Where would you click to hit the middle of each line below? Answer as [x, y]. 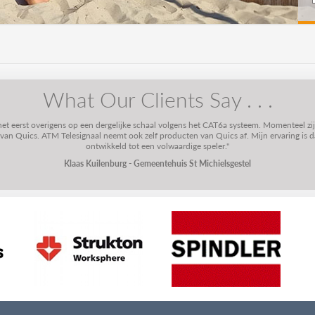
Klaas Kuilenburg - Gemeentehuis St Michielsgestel [157, 163]
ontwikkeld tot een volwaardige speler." [157, 146]
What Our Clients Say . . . [157, 99]
